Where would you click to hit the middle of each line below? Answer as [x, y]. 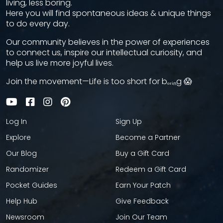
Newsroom [25, 217]
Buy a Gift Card [142, 153]
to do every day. [38, 24]
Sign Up [129, 121]
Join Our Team [141, 217]
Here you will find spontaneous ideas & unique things [109, 13]
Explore [18, 137]
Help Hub [22, 201]
